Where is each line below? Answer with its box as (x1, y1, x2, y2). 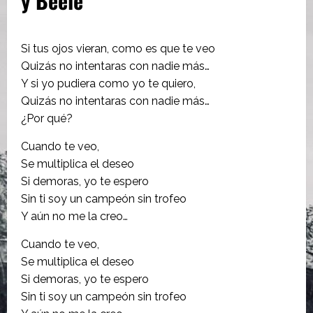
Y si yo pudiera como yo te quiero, (21, 77, 196, 91)
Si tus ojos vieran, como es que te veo (21, 42, 215, 56)
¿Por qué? (21, 112, 73, 126)
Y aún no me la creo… (21, 210, 128, 224)
